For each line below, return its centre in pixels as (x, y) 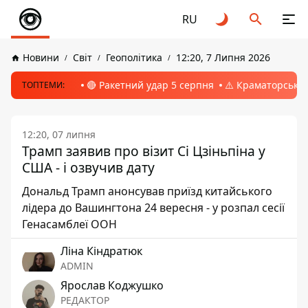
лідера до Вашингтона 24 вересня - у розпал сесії (153, 208)
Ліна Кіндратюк (101, 251)
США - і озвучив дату (88, 167)
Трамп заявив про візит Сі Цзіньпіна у (144, 151)
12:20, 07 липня (59, 134)
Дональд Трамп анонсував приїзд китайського (147, 191)
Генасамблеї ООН (69, 224)
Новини (41, 57)
